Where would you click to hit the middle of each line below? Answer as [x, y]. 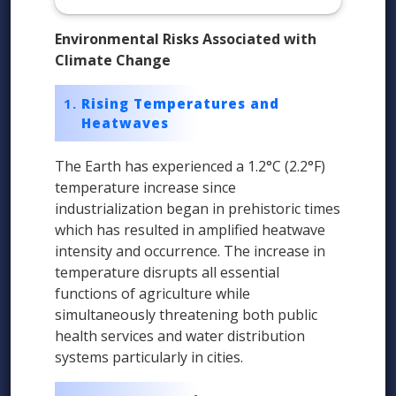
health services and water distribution [180, 336]
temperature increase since [145, 188]
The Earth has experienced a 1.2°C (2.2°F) [190, 167]
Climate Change [113, 61]
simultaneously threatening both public [186, 315]
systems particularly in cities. [149, 358]
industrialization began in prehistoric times [198, 209]
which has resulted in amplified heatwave [190, 230]
